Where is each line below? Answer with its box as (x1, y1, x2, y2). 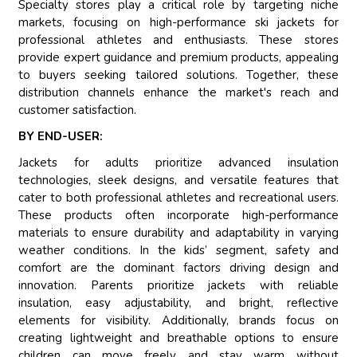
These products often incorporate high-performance (18, 207, 339, 224)
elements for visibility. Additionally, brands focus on (18, 312, 339, 329)
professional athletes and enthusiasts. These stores (18, 32, 339, 49)
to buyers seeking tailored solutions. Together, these (18, 67, 339, 84)
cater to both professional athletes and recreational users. (18, 190, 339, 206)
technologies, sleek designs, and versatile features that (18, 172, 339, 189)
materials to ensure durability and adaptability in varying (18, 225, 339, 241)
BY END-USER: (18, 128, 104, 145)
